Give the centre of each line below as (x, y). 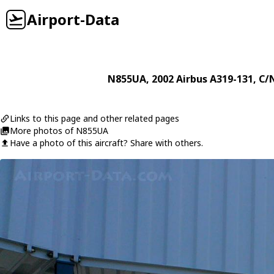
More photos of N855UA (59, 131)
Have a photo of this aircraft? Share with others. (106, 143)
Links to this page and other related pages (94, 118)
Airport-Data (73, 19)
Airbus (191, 79)
